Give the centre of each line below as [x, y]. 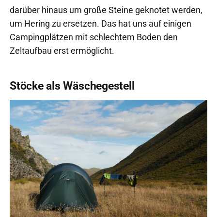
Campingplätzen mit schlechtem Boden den [94, 37]
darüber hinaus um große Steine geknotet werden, [106, 10]
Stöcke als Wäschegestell [72, 86]
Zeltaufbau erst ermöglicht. [62, 51]
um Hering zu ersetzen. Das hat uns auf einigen [101, 24]
